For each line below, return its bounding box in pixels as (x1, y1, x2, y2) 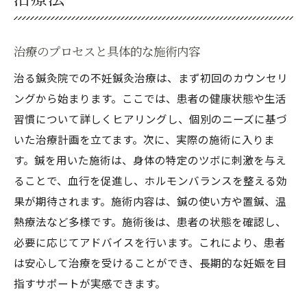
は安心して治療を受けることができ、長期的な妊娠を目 (14, 255, 287, 270)
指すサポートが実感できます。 (14, 275, 166, 291)
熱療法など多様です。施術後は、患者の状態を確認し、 (14, 214, 286, 229)
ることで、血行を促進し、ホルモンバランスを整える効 (14, 173, 287, 188)
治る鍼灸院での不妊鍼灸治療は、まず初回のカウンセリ (14, 70, 288, 85)
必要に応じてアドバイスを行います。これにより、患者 (14, 234, 286, 249)
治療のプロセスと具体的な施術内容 (14, 42, 200, 60)
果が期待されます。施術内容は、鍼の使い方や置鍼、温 (14, 193, 286, 208)
